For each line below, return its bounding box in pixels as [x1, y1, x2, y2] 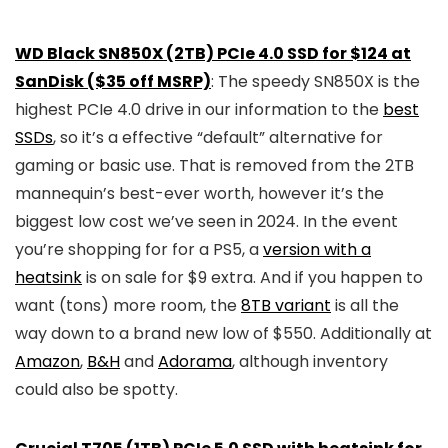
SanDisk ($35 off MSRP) [15, 70, 211, 93]
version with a [263, 238, 371, 261]
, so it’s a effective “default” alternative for [53, 126, 383, 149]
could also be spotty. [15, 378, 178, 401]
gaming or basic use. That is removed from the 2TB [15, 154, 414, 177]
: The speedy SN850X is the [211, 70, 420, 93]
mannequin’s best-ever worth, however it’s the [15, 182, 384, 205]
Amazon [15, 350, 80, 373]
